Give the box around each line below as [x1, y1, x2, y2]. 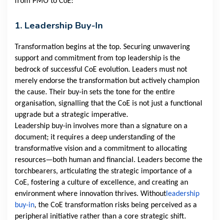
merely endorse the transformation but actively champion [15, 77, 199, 85]
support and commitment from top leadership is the [15, 55, 180, 63]
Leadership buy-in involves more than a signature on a [15, 122, 188, 131]
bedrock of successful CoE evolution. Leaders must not [15, 66, 187, 74]
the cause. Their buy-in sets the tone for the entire [15, 88, 175, 97]
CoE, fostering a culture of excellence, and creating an [15, 179, 188, 187]
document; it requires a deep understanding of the [15, 134, 175, 142]
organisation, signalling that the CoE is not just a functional [15, 100, 202, 108]
